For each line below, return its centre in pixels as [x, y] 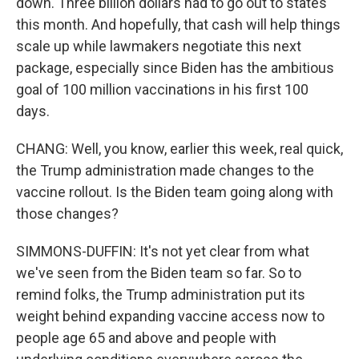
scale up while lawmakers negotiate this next [159, 46]
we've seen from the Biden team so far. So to [159, 273]
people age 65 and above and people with [146, 338]
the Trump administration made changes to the [165, 170]
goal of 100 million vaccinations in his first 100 [162, 89]
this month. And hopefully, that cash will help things [178, 24]
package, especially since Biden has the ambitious [175, 68]
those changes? [67, 214]
